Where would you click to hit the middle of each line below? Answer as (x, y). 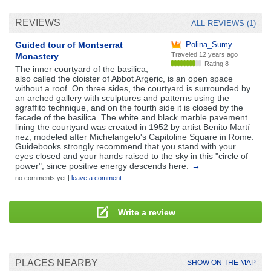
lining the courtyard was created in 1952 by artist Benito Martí (132, 127)
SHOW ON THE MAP (221, 262)
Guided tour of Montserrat (69, 44)
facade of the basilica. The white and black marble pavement (131, 117)
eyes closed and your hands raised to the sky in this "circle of (132, 156)
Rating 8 (217, 63)
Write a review (145, 212)
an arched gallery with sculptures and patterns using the (122, 98)
